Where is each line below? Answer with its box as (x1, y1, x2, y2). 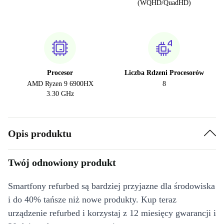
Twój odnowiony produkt (8, 157, 116, 168)
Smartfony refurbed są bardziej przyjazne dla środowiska (8, 181, 215, 191)
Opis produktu (8, 127, 71, 139)
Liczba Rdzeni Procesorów (124, 69, 204, 76)
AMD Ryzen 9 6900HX (26, 80, 93, 87)
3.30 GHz (46, 90, 74, 97)
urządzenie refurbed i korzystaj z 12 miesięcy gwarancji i (8, 208, 216, 218)
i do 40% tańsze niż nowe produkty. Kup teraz (8, 194, 176, 204)
